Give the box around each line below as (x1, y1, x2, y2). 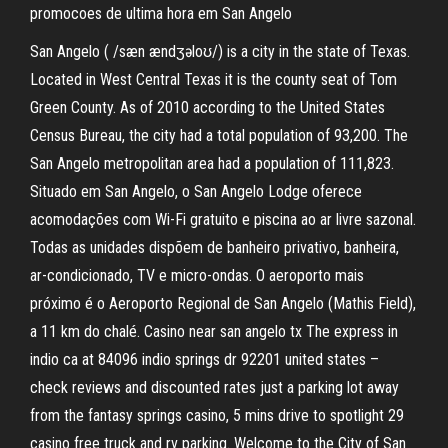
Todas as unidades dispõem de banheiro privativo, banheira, (30, 238, 399, 257)
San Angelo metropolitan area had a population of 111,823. (30, 154, 394, 173)
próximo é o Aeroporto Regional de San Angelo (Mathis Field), (30, 294, 416, 313)
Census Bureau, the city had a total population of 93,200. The (30, 126, 408, 145)
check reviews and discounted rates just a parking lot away (30, 378, 399, 397)
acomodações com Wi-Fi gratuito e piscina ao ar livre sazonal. (30, 210, 416, 229)
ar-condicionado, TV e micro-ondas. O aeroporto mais (30, 266, 364, 285)
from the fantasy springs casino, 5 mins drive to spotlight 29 (30, 406, 404, 425)
